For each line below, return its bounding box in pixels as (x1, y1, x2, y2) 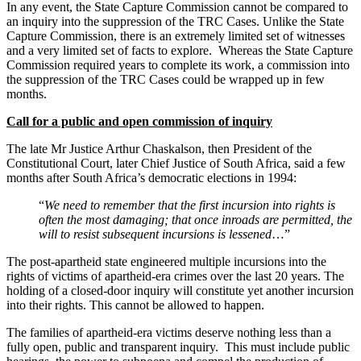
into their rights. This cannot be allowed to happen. (6, 297, 264, 312)
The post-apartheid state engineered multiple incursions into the (6, 254, 326, 268)
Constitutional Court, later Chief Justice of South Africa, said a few (6, 156, 346, 170)
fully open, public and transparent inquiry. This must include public (6, 339, 350, 354)
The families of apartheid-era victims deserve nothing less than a (6, 325, 331, 339)
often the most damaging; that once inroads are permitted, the (39, 212, 352, 226)
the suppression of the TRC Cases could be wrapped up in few (6, 72, 325, 86)
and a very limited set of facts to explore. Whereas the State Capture (6, 43, 353, 57)
